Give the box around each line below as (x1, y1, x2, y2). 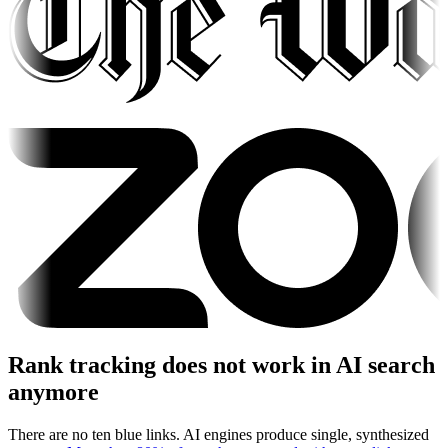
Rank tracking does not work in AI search (8, 351, 435, 378)
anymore (8, 378, 99, 405)
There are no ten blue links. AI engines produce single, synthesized (8, 425, 429, 443)
